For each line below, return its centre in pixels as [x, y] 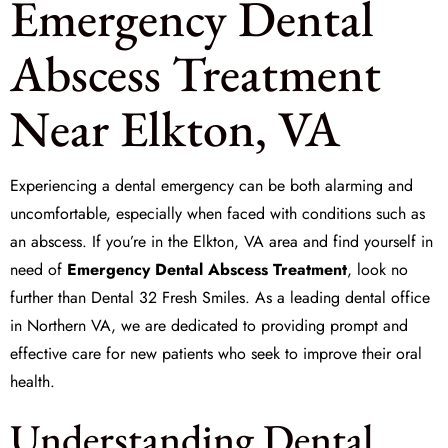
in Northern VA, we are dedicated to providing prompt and [209, 325]
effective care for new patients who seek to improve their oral [216, 353]
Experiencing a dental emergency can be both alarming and [211, 185]
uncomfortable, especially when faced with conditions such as [217, 213]
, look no [377, 269]
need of [38, 269]
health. [32, 381]
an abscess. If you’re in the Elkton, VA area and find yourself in [221, 241]
